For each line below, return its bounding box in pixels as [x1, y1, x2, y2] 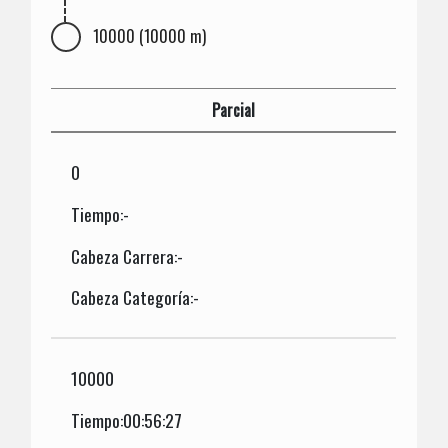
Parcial [212, 97, 256, 122]
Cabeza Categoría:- [71, 284, 200, 311]
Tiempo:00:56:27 [71, 406, 183, 433]
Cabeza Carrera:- [71, 242, 184, 269]
